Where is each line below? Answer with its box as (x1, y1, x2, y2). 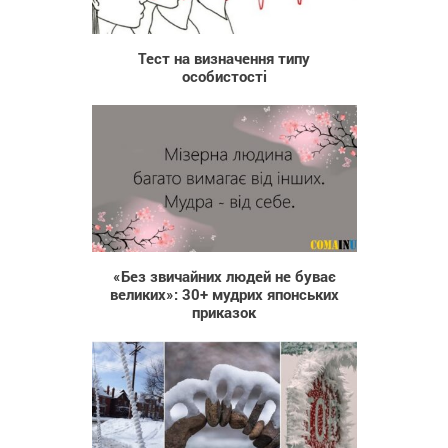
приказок (192, 302, 256, 323)
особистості (181, 66, 267, 87)
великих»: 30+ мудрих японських (109, 284, 339, 305)
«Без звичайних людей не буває (112, 266, 336, 287)
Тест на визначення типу (138, 48, 310, 69)
